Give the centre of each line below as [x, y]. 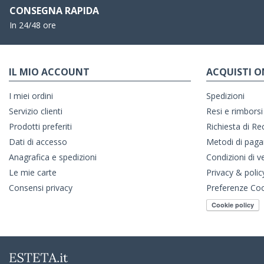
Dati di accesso [38, 142]
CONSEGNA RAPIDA [54, 11]
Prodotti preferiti [40, 127]
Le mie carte [33, 173]
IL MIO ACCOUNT [49, 72]
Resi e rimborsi [235, 111]
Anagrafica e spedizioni [53, 157]
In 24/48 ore [33, 25]
